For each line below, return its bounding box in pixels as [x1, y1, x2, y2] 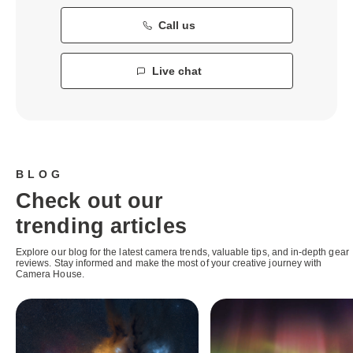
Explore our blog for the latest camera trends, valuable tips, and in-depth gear [16, 246, 349, 258]
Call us [158, 18, 195, 32]
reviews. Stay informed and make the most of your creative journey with [16, 257, 322, 269]
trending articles [16, 214, 187, 238]
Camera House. [16, 268, 84, 280]
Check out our [16, 188, 164, 213]
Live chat [151, 64, 202, 77]
